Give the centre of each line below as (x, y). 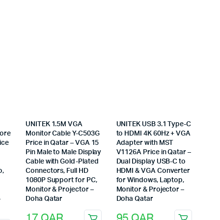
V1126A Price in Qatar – (153, 152)
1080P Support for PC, (61, 180)
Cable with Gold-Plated (62, 161)
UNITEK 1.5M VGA (54, 124)
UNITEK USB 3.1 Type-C (154, 124)
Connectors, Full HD (57, 171)
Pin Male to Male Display (64, 152)
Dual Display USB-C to (151, 161)
